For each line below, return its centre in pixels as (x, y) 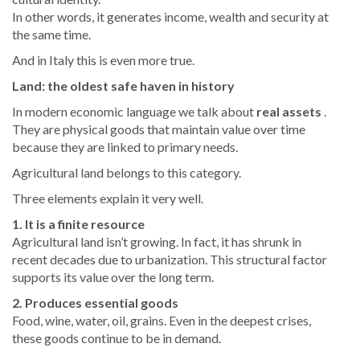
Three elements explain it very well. (108, 198)
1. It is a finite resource (78, 224)
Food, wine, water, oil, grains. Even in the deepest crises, (162, 321)
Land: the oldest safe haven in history (123, 86)
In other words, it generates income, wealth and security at (170, 17)
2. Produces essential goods (95, 303)
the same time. (51, 35)
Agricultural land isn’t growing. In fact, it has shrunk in (157, 242)
